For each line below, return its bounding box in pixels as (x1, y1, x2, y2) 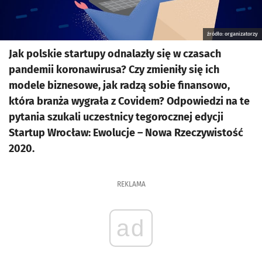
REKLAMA (116, 180, 146, 188)
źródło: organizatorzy (207, 31, 258, 37)
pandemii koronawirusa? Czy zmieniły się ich (9, 63, 219, 76)
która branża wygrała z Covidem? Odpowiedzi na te (9, 95, 250, 108)
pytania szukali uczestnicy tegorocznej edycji (9, 111, 223, 123)
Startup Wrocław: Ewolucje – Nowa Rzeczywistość (9, 126, 243, 139)
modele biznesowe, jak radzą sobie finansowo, (9, 79, 230, 92)
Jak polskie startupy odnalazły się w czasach (9, 47, 221, 60)
